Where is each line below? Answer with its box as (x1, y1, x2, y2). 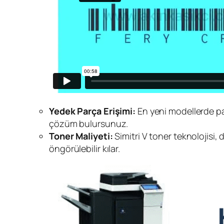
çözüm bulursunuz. (49, 117, 128, 129)
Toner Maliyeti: (49, 129, 113, 142)
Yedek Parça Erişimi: (49, 104, 135, 117)
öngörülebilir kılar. (49, 142, 120, 154)
